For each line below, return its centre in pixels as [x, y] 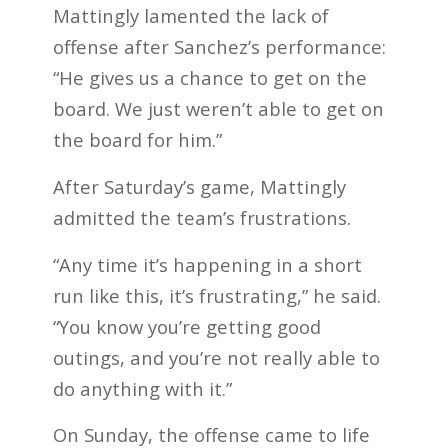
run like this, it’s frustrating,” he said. [216, 295]
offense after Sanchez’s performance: [219, 47]
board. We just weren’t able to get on [218, 109]
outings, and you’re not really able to [216, 357]
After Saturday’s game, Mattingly [199, 186]
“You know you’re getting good [186, 326]
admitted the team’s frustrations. [201, 217]
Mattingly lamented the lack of [190, 16]
